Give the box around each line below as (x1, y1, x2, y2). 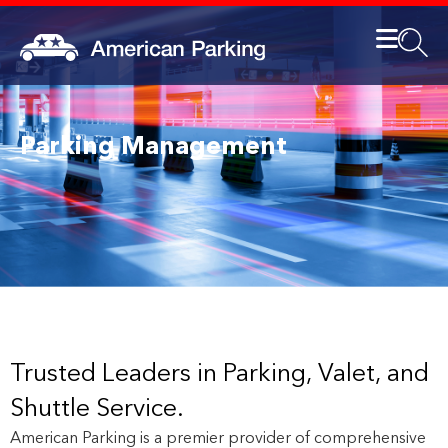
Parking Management (20, 135, 287, 160)
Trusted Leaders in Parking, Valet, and (10, 362, 429, 387)
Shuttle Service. (10, 397, 199, 422)
